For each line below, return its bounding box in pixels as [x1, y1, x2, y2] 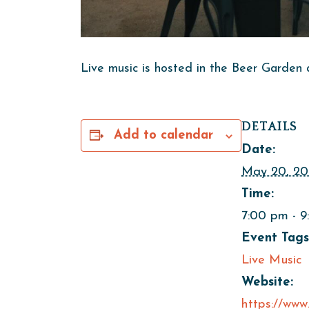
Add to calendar [114, 129, 213, 143]
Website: [241, 276, 293, 290]
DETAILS [241, 119, 297, 134]
